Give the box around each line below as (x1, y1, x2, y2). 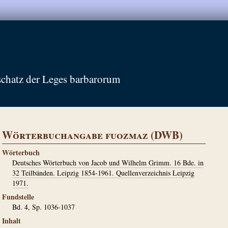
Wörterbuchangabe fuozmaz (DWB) (2, 127, 183, 142)
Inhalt (2, 215, 21, 226)
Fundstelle (2, 191, 34, 202)
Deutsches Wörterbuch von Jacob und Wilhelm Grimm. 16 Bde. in (12, 158, 204, 167)
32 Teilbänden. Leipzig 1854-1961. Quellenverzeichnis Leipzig (12, 168, 194, 178)
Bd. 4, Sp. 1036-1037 (12, 202, 75, 212)
